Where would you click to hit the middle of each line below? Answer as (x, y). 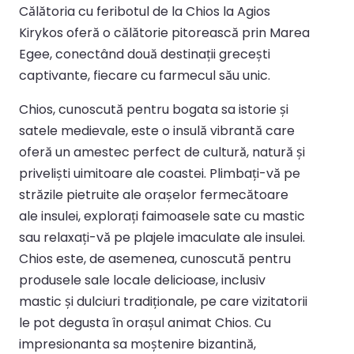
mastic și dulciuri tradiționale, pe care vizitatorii (163, 301)
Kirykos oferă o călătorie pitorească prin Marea (164, 32)
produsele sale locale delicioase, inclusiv (142, 280)
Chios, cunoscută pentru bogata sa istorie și (154, 109)
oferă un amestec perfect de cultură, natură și (162, 152)
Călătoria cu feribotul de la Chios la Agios (145, 11)
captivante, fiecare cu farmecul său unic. (145, 75)
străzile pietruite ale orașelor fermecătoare (154, 194)
